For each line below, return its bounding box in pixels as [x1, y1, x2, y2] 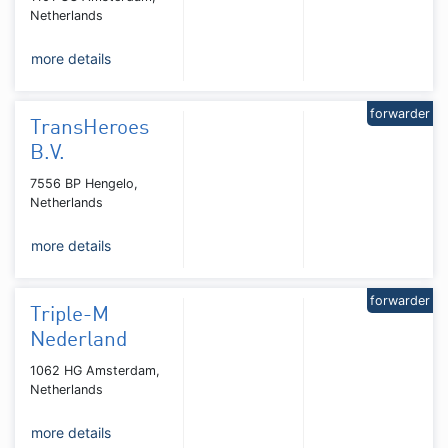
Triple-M [30, 304, 109, 326]
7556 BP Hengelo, [30, 175, 138, 191]
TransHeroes [30, 117, 149, 139]
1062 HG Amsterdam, [30, 362, 160, 378]
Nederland [30, 329, 127, 351]
